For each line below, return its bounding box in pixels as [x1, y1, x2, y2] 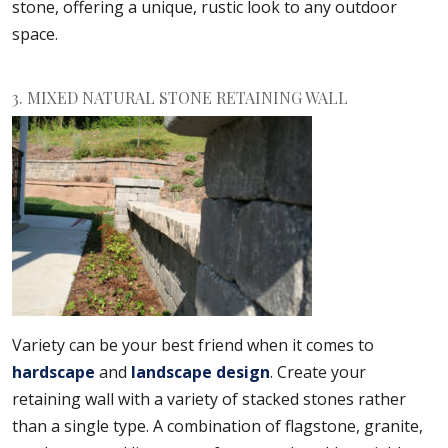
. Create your [270, 361, 366, 384]
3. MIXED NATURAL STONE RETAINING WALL [12, 87, 348, 109]
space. [12, 23, 58, 46]
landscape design [131, 361, 270, 384]
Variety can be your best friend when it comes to [12, 334, 374, 357]
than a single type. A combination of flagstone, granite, [12, 415, 423, 438]
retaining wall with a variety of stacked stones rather [12, 388, 406, 411]
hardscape [12, 361, 95, 384]
